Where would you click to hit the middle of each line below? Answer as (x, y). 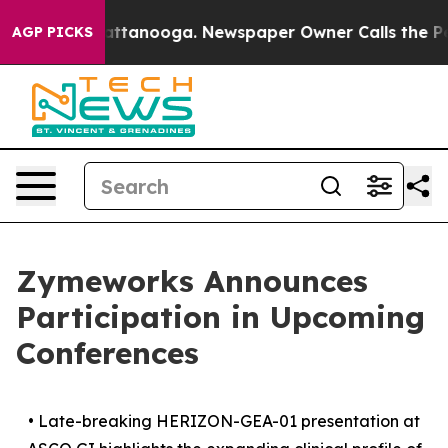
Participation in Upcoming (220, 317)
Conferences (107, 353)
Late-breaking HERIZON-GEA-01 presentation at (229, 421)
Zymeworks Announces (192, 281)
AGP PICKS (52, 32)
